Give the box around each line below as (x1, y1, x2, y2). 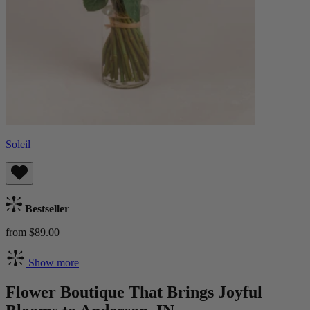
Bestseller (22, 202, 69, 215)
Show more (26, 256, 79, 268)
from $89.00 (6, 226, 60, 238)
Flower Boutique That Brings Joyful (6, 282, 262, 301)
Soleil (6, 138, 30, 150)
